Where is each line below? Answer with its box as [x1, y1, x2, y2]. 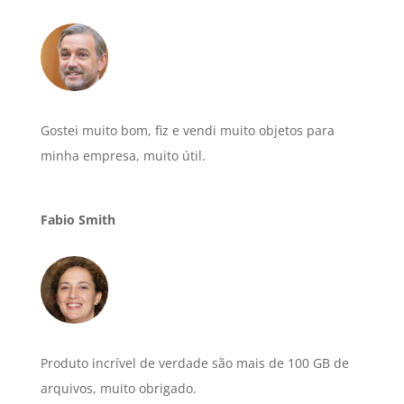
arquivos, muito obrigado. [40, 380, 197, 398]
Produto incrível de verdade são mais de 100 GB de [40, 354, 349, 372]
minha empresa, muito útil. [40, 147, 206, 165]
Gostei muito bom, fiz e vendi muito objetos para [40, 122, 335, 140]
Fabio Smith [40, 211, 115, 229]
